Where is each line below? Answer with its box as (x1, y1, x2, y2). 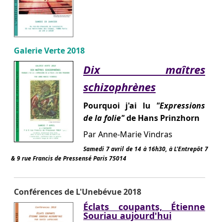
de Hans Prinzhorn (124, 112, 200, 123)
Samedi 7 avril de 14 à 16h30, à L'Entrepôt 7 (83, 144, 208, 153)
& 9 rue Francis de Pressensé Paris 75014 (11, 154, 126, 163)
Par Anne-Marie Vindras (83, 128, 172, 140)
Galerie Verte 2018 (14, 45, 85, 56)
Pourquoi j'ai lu (83, 100, 156, 111)
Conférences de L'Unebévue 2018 (14, 186, 141, 197)
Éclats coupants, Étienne (83, 200, 205, 213)
